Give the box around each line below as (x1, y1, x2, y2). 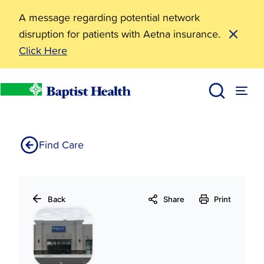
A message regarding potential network (19, 10, 200, 25)
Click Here (19, 43, 67, 58)
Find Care (39, 137, 84, 152)
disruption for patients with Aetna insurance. (19, 27, 220, 41)
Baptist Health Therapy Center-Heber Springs (18, 124, 226, 139)
